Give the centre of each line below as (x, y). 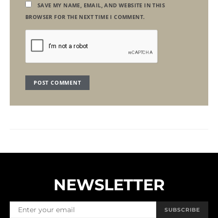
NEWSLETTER (109, 185)
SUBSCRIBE (182, 210)
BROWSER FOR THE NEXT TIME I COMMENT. (85, 17)
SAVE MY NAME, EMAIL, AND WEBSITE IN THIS (101, 5)
